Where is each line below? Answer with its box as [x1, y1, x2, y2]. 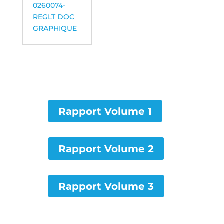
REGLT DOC [32, 12, 74, 21]
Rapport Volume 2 [58, 143, 154, 155]
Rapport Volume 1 [58, 105, 152, 117]
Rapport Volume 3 [58, 180, 154, 192]
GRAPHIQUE [32, 24, 77, 33]
